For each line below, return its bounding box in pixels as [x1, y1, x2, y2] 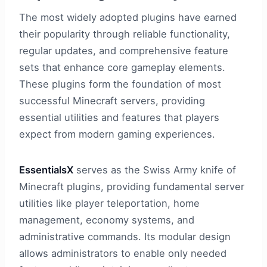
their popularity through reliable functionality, [19, 28, 230, 41]
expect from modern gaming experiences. [19, 128, 215, 141]
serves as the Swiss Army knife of [73, 164, 236, 176]
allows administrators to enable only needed [19, 247, 226, 260]
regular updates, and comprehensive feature [19, 45, 228, 57]
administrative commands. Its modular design [19, 231, 231, 243]
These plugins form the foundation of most [19, 78, 221, 91]
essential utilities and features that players [19, 111, 219, 124]
